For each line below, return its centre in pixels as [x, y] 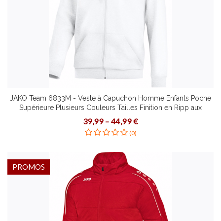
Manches [110, 117]
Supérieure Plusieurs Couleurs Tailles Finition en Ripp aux [110, 108]
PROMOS [29, 167]
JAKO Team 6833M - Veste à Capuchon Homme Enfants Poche [110, 98]
